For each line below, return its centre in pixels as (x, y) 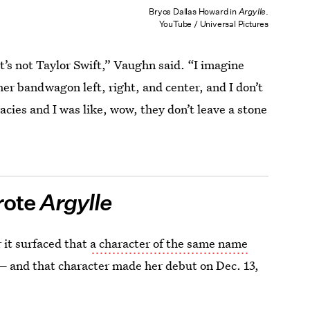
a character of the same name (169, 244)
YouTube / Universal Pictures (213, 24)
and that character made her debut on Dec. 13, (133, 266)
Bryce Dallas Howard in (194, 12)
